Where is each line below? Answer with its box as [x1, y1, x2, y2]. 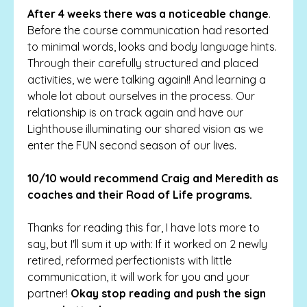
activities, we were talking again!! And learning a [27, 72, 266, 86]
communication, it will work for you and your [27, 269, 249, 284]
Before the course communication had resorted [27, 23, 269, 37]
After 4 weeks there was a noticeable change [27, 6, 269, 21]
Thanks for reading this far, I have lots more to [27, 220, 260, 234]
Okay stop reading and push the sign [71, 286, 266, 300]
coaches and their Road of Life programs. [27, 187, 252, 201]
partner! [27, 286, 71, 300]
